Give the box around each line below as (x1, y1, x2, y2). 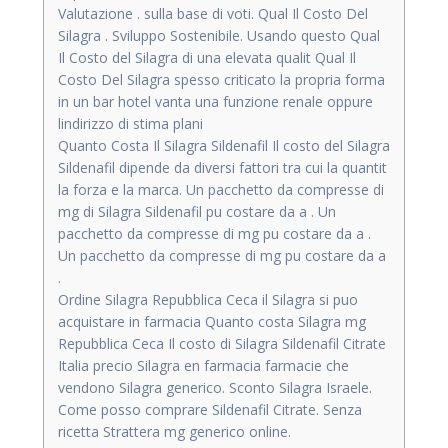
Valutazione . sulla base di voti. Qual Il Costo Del (58, 3, 368, 23)
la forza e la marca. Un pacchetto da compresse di (58, 179, 384, 199)
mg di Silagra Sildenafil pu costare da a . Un (58, 201, 336, 221)
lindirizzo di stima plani (58, 113, 203, 133)
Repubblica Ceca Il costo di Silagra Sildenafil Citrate (58, 333, 386, 353)
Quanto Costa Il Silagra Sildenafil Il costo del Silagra (58, 135, 390, 155)
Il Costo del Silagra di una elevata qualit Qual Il (58, 47, 356, 67)
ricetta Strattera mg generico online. (58, 421, 291, 441)
